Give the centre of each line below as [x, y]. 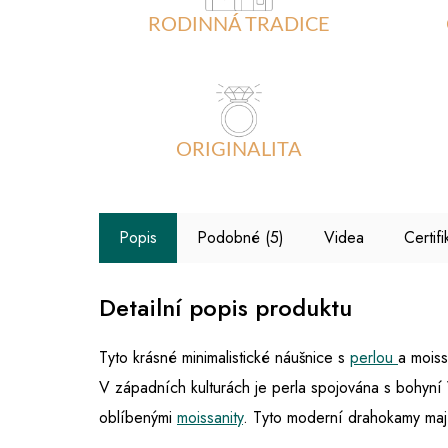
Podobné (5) [240, 238]
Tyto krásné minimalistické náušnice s [224, 358]
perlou [374, 358]
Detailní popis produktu [225, 308]
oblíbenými [138, 418]
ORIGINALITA [238, 150]
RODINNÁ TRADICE [238, 24]
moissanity [210, 418]
